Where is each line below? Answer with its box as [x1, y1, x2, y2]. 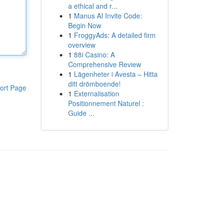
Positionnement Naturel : [68, 98, 144, 108]
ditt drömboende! [68, 79, 121, 89]
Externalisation [73, 89, 119, 98]
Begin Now [68, 20, 101, 30]
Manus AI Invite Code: [73, 11, 142, 20]
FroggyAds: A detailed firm [73, 30, 156, 40]
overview [68, 40, 95, 50]
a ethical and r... [68, 1, 117, 11]
